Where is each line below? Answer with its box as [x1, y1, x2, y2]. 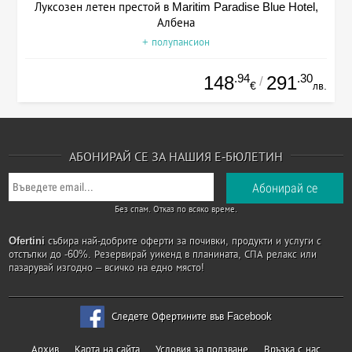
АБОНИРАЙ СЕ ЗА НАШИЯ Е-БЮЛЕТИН [69, 150, 283, 164]
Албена [157, 16, 195, 30]
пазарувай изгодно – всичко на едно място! [9, 262, 205, 274]
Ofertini [9, 235, 46, 247]
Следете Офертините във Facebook [112, 310, 272, 323]
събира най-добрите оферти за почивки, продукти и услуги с [45, 235, 322, 247]
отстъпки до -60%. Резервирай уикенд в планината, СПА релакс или [9, 248, 317, 261]
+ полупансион [142, 36, 210, 49]
